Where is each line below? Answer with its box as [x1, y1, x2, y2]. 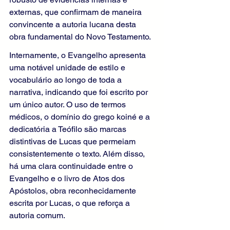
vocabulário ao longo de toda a [9, 75, 124, 85]
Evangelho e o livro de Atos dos [9, 174, 127, 184]
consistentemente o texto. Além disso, [9, 149, 147, 159]
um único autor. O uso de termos [9, 100, 128, 110]
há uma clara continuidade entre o [9, 161, 135, 171]
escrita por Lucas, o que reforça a [9, 198, 132, 208]
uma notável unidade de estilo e [9, 63, 127, 73]
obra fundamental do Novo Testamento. [9, 32, 151, 42]
